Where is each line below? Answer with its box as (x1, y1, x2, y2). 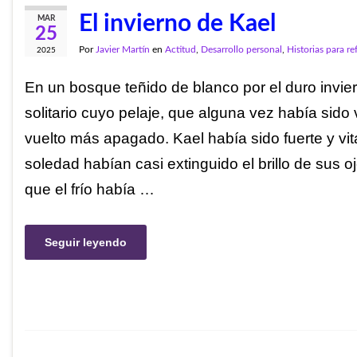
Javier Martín (96, 44, 150, 54)
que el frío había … (25, 180, 155, 198)
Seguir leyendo (45, 236, 127, 249)
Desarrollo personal (201, 44, 282, 54)
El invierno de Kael (79, 11, 276, 36)
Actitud (165, 44, 196, 54)
